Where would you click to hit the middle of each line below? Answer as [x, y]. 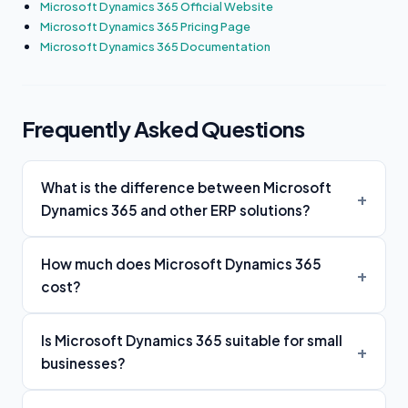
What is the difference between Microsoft [186, 187]
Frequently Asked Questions [163, 128]
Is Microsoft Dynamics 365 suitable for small [192, 340]
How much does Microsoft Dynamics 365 [181, 263]
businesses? [83, 362]
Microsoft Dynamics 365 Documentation [155, 46]
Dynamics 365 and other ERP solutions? [176, 209]
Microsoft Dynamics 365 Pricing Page [145, 26]
